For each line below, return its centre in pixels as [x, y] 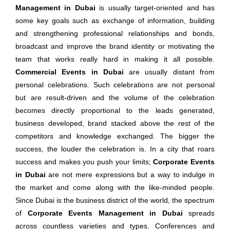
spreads [198, 213]
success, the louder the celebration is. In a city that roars [115, 149]
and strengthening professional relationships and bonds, [115, 33]
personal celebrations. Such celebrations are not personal [115, 85]
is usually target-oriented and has [155, 8]
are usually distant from [169, 72]
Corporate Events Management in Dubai [105, 213]
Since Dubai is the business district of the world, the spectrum [115, 200]
